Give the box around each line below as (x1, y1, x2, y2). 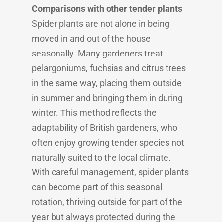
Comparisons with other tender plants (32, 3, 182, 14)
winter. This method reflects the (32, 108, 157, 118)
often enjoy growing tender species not (32, 137, 184, 148)
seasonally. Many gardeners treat (32, 48, 163, 58)
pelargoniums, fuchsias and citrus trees (32, 63, 186, 73)
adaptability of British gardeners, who (32, 122, 177, 133)
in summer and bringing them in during (32, 93, 183, 103)
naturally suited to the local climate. (32, 152, 171, 163)
